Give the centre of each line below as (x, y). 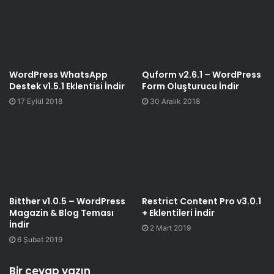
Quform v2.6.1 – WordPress (202, 75)
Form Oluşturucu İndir (191, 87)
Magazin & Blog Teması (61, 213)
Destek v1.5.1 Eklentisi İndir (67, 87)
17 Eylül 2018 (40, 102)
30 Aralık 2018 (175, 102)
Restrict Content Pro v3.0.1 (202, 201)
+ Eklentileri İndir (178, 213)
